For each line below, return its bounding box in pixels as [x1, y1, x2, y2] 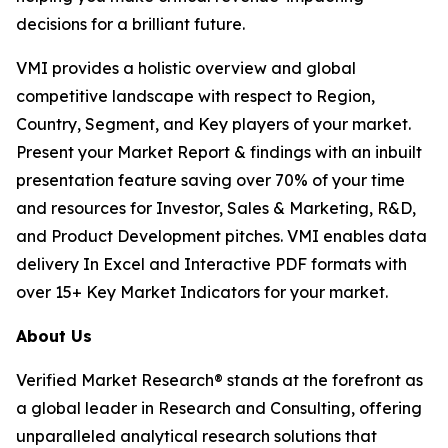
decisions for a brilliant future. [16, 14, 245, 35]
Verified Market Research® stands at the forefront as [16, 370, 423, 391]
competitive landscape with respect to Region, [16, 86, 375, 107]
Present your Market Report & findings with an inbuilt [16, 142, 422, 163]
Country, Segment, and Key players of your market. [16, 114, 411, 135]
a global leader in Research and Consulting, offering [16, 398, 422, 419]
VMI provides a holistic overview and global [16, 58, 356, 79]
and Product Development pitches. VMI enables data [16, 226, 427, 247]
